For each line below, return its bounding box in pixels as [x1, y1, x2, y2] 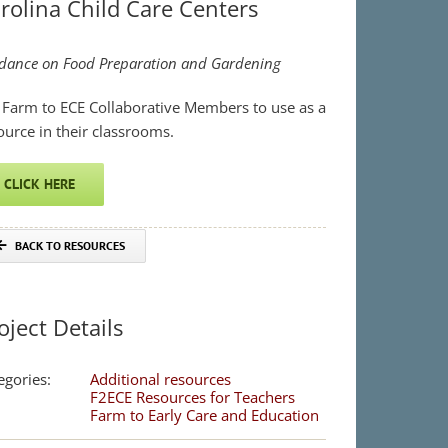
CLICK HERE [3, 175, 75, 193]
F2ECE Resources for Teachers [89, 387, 295, 407]
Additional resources [89, 369, 231, 389]
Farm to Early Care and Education [89, 405, 319, 425]
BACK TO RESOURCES [15, 238, 126, 253]
